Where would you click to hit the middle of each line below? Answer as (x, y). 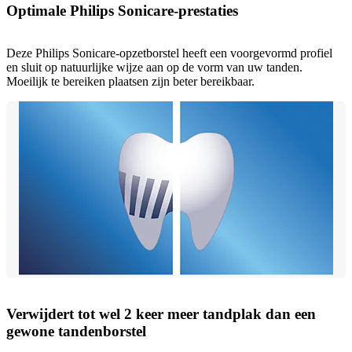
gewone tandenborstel (76, 332)
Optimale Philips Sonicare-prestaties (122, 10)
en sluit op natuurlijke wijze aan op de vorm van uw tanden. (154, 68)
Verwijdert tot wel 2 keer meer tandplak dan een (161, 314)
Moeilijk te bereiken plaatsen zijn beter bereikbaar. (130, 82)
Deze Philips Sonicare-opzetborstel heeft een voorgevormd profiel (169, 53)
